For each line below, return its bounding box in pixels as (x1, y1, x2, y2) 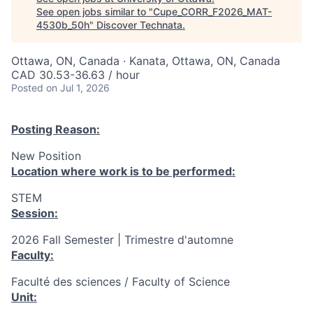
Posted (11, 82, 43, 94)
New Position (11, 149, 81, 163)
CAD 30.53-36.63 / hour (11, 68, 140, 82)
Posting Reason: (11, 122, 100, 136)
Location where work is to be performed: (11, 164, 235, 178)
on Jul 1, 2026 (46, 82, 110, 94)
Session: (11, 206, 58, 220)
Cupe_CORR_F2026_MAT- (153, 6, 272, 17)
